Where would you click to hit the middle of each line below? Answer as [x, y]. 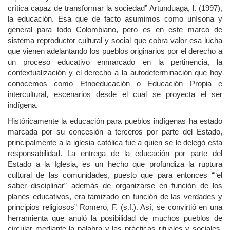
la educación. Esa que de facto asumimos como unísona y [115, 18]
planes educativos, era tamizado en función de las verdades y [115, 197]
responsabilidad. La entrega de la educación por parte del [115, 154]
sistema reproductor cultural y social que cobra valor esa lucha [115, 40]
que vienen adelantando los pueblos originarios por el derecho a [115, 51]
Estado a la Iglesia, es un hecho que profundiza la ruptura [115, 164]
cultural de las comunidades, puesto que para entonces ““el [115, 175]
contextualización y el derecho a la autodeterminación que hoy [115, 72]
